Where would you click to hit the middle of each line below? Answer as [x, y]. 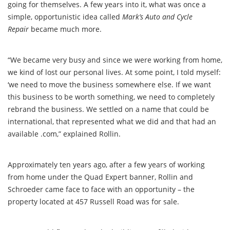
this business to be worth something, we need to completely [111, 97]
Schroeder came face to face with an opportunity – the [101, 189]
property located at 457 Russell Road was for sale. [93, 201]
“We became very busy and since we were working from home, [115, 60]
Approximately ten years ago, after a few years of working [106, 164]
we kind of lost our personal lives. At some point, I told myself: [114, 72]
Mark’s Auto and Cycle [157, 16]
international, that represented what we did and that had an [112, 121]
